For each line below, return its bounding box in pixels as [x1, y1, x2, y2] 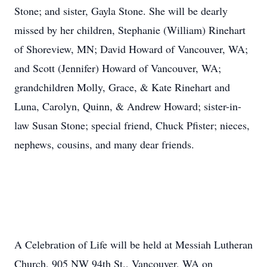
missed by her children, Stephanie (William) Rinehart [14, 23, 246, 37]
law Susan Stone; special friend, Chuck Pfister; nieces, [14, 118, 250, 132]
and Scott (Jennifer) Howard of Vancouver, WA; [14, 61, 221, 75]
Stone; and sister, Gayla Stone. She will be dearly [14, 4, 228, 18]
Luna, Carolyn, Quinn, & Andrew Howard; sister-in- [14, 99, 241, 113]
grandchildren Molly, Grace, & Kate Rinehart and [14, 80, 230, 94]
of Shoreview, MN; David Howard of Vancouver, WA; [14, 42, 248, 56]
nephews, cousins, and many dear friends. [14, 137, 194, 151]
